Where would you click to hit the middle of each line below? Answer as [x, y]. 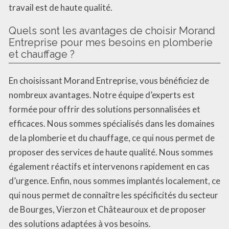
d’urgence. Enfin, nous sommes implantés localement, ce [114, 181]
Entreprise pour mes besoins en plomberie [111, 43]
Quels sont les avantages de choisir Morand [112, 31]
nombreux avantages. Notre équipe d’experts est [102, 95]
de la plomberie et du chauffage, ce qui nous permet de [112, 138]
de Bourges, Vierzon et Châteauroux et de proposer [107, 210]
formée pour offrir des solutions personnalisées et [105, 109]
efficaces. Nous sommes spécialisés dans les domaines [112, 124]
